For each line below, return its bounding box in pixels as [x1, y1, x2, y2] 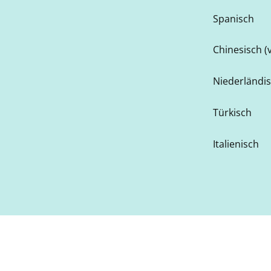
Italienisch [213, 137, 260, 151]
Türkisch [213, 105, 252, 119]
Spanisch [213, 11, 255, 25]
